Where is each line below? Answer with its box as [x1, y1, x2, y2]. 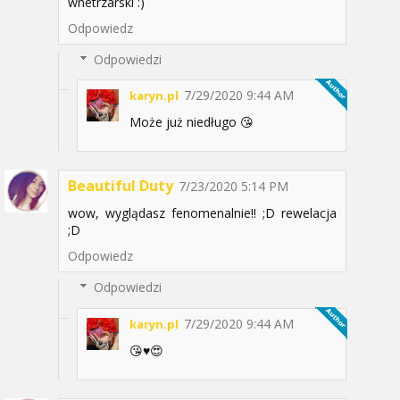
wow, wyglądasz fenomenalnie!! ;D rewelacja [68, 204, 337, 222]
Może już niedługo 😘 [129, 113, 254, 131]
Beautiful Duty [68, 176, 173, 196]
